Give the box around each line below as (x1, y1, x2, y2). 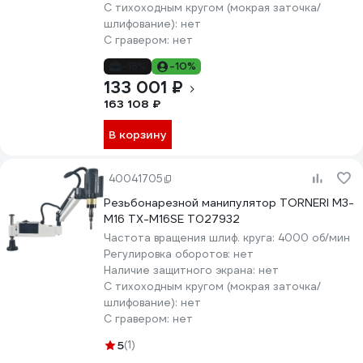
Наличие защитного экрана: (104, 263, 258, 277)
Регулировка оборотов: (104, 247, 233, 261)
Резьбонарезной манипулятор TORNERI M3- (104, 195, 354, 210)
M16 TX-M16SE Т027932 (104, 211, 240, 226)
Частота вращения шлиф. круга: (104, 231, 278, 245)
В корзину (109, 127, 167, 142)
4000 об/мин (278, 231, 350, 245)
